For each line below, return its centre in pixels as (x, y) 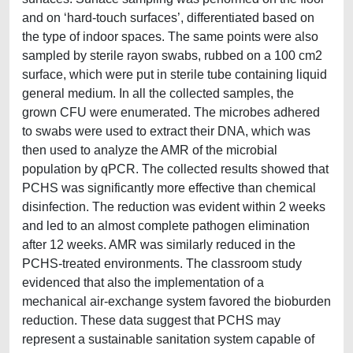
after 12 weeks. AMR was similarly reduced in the (159, 245)
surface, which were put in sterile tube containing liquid (175, 74)
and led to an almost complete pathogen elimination (166, 226)
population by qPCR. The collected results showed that (175, 169)
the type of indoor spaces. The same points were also (170, 37)
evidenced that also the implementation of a (143, 282)
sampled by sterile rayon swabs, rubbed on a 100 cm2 (172, 56)
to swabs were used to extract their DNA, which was (166, 131)
